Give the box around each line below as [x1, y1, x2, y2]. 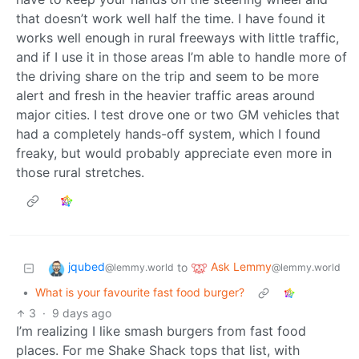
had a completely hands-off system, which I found [16, 126, 321, 143]
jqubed [68, 260, 105, 274]
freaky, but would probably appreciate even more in [16, 145, 332, 162]
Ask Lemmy [211, 260, 272, 274]
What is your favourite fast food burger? [35, 285, 244, 300]
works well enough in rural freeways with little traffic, [16, 30, 339, 46]
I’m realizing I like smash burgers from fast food [16, 323, 306, 340]
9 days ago [52, 306, 112, 321]
